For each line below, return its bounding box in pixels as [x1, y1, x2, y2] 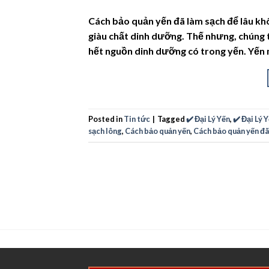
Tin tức [124, 113, 150, 124]
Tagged [157, 113, 186, 124]
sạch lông [88, 125, 122, 136]
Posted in [88, 113, 124, 124]
